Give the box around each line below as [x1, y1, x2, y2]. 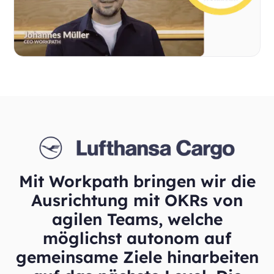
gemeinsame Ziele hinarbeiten [15, 246, 259, 267]
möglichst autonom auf [43, 228, 231, 248]
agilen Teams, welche [51, 209, 223, 229]
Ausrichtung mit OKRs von [31, 190, 243, 210]
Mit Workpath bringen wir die [18, 171, 256, 191]
